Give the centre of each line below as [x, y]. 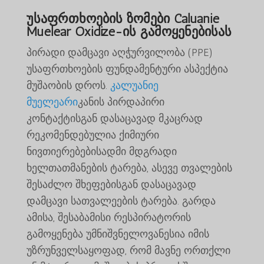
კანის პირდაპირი [121, 102]
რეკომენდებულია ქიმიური [93, 135]
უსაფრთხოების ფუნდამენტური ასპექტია [127, 69]
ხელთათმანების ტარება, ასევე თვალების [129, 168]
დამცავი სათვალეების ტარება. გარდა [121, 201]
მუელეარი [52, 102]
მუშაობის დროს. [68, 85]
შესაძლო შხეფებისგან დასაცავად [111, 184]
